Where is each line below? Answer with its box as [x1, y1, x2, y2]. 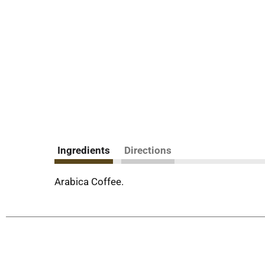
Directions [124, 144, 172, 156]
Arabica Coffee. [54, 176, 124, 188]
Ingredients [57, 144, 110, 156]
